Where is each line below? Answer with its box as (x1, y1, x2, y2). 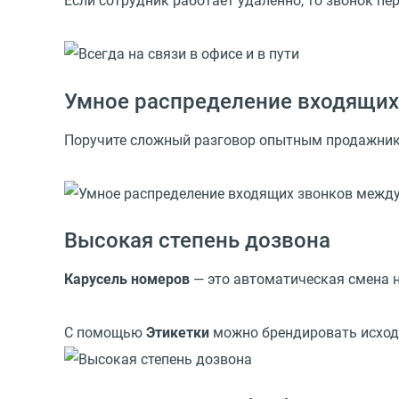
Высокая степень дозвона (64, 228, 330, 254)
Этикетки (146, 324, 209, 342)
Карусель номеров (64, 271, 190, 289)
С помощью (64, 324, 146, 342)
